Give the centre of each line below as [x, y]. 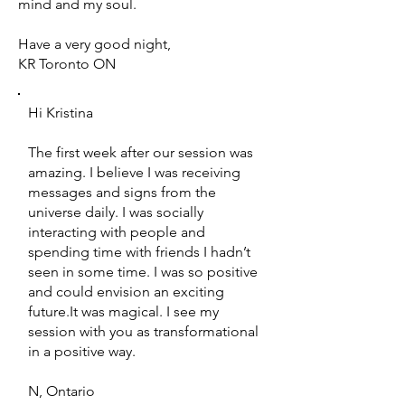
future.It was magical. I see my [123, 311]
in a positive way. [82, 351]
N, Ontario [61, 391]
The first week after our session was [141, 152]
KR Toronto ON [67, 64]
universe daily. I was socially [116, 212]
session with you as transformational [143, 331]
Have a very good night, [94, 44]
